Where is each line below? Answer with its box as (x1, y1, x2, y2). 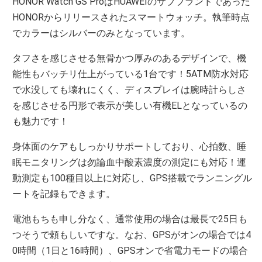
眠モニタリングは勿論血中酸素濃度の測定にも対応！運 (12, 156, 247, 168)
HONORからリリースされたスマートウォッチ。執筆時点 (12, 11, 250, 23)
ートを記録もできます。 (12, 188, 116, 199)
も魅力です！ (12, 115, 69, 127)
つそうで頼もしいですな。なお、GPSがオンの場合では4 (12, 229, 251, 240)
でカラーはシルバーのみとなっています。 (12, 27, 191, 39)
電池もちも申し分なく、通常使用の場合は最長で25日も (12, 213, 248, 225)
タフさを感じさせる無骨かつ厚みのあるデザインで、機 (12, 52, 247, 64)
